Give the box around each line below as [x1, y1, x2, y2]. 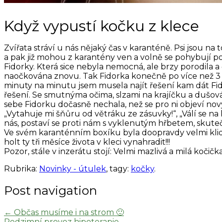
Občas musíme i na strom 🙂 [12, 208, 124, 218]
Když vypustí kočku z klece [4, 17, 199, 36]
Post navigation [4, 183, 97, 198]
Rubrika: [4, 164, 39, 174]
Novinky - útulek [39, 164, 106, 174]
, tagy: [106, 164, 131, 174]
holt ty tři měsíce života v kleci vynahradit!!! [4, 137, 170, 147]
